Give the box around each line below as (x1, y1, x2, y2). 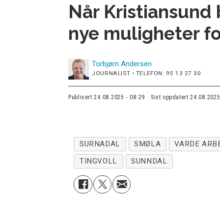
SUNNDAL (131, 157, 167, 166)
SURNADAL (80, 139, 120, 149)
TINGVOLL (80, 157, 117, 166)
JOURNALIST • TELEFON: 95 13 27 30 (92, 70, 201, 77)
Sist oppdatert (150, 93, 189, 101)
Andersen (121, 59, 152, 69)
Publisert (68, 93, 92, 101)
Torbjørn (92, 59, 119, 69)
